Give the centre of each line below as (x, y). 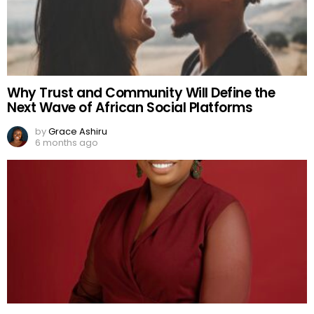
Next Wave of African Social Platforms (130, 107)
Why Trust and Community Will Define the (141, 93)
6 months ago (67, 142)
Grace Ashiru (78, 131)
